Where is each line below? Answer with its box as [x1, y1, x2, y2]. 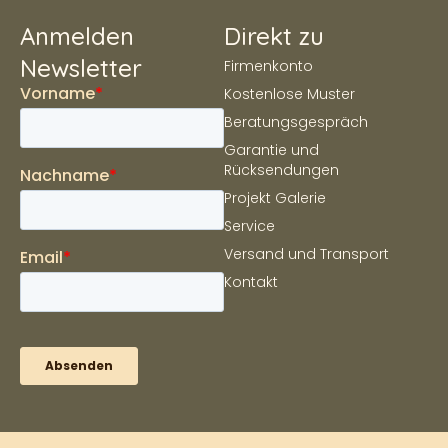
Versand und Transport [224, 244, 389, 265]
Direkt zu [224, 21, 324, 52]
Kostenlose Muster [224, 84, 355, 105]
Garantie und [224, 140, 319, 161]
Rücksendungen [224, 160, 339, 181]
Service [224, 216, 275, 237]
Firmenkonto [224, 56, 313, 77]
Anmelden [20, 21, 134, 52]
